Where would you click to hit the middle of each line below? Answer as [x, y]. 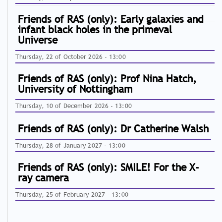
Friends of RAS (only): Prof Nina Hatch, [108, 79]
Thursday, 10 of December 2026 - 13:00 [74, 106]
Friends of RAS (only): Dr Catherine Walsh [113, 129]
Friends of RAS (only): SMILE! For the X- [109, 167]
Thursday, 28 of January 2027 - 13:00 [70, 145]
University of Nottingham [75, 89]
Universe [38, 40]
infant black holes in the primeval [95, 29]
